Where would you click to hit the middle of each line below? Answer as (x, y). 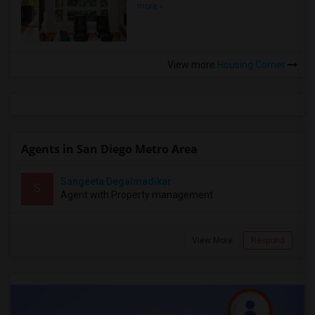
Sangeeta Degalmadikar (116, 181)
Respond (268, 240)
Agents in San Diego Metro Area (109, 149)
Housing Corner (251, 65)
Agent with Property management (137, 195)
